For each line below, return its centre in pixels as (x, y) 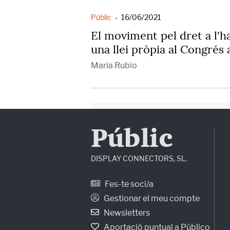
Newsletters (126, 213)
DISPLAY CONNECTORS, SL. (139, 158)
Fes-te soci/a (128, 184)
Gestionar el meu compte (151, 198)
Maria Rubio (114, 65)
